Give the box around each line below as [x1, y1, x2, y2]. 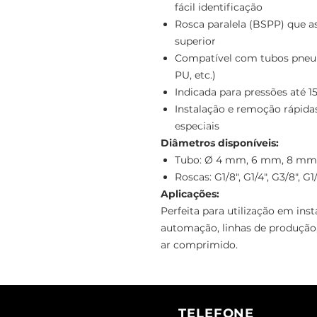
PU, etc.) [175, 68, 216, 81]
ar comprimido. [161, 238, 238, 251]
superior [175, 34, 216, 47]
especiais [175, 119, 219, 132]
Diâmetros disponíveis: [161, 136, 279, 149]
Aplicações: [161, 187, 219, 200]
